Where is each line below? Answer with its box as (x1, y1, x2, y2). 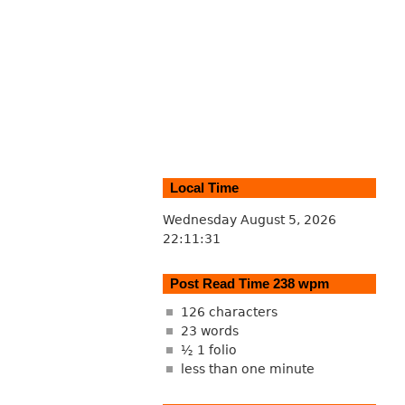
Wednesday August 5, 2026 (162, 212, 336, 227)
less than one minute (180, 362, 315, 377)
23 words (180, 324, 239, 339)
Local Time (169, 179, 239, 195)
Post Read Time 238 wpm (169, 275, 329, 291)
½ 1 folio (180, 343, 237, 358)
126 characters (180, 305, 278, 320)
